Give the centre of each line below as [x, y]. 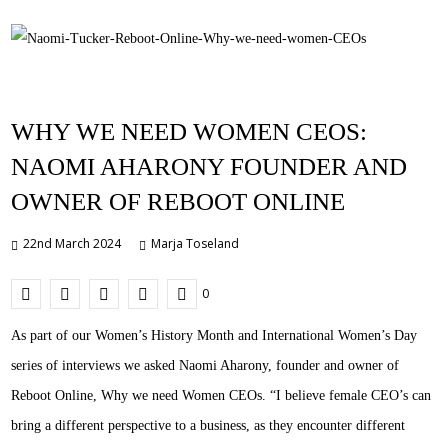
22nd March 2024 [72, 243]
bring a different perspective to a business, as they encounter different [208, 425]
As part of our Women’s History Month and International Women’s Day [214, 335]
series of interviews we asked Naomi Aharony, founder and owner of [205, 365]
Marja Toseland [195, 243]
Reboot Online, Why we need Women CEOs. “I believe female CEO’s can [221, 395]
